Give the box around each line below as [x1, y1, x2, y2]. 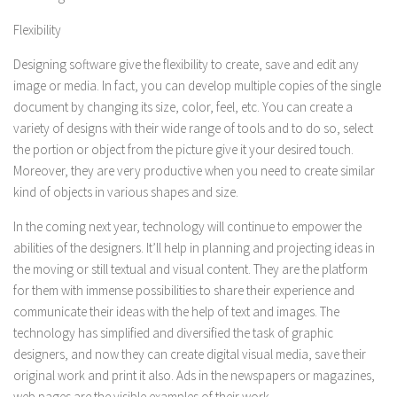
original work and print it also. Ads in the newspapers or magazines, [13, 367, 375, 384]
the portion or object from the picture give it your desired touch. [13, 141, 354, 158]
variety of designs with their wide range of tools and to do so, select [13, 120, 373, 136]
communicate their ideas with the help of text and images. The [13, 303, 339, 320]
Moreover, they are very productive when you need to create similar [13, 162, 375, 179]
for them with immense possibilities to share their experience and [13, 282, 354, 299]
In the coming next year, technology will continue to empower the [13, 218, 362, 235]
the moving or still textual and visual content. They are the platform [13, 261, 368, 277]
